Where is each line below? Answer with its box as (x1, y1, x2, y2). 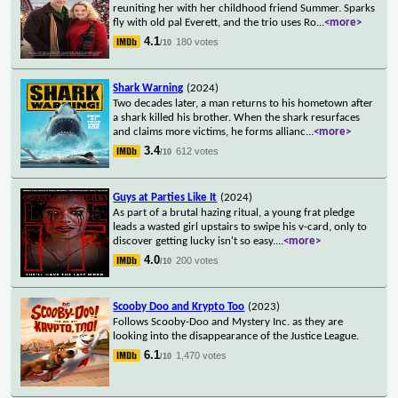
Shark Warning (113, 82, 184, 94)
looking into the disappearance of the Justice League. (113, 330, 360, 342)
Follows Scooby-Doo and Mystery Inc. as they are (113, 315, 344, 328)
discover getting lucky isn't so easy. (113, 235, 276, 247)
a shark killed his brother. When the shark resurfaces (113, 111, 361, 123)
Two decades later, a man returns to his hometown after (113, 97, 374, 109)
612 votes (176, 145, 219, 156)
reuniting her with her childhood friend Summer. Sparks (113, 2, 376, 14)
